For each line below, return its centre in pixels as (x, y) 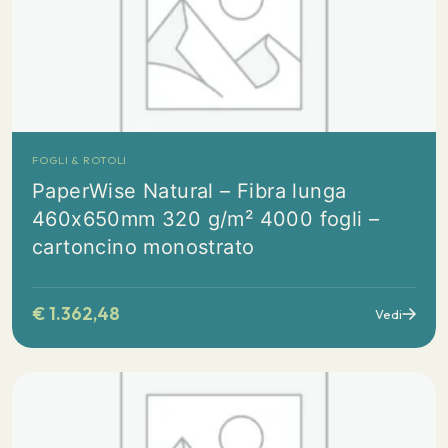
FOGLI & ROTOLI (80, 160)
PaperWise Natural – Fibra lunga (189, 191)
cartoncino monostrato (143, 247)
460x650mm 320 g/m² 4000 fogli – (206, 219)
